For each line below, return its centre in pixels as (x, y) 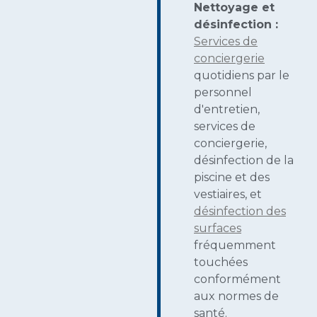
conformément (237, 279)
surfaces (218, 229)
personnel (223, 93)
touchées (221, 263)
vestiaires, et (228, 195)
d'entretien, (227, 110)
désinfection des (240, 212)
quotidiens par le (242, 76)
